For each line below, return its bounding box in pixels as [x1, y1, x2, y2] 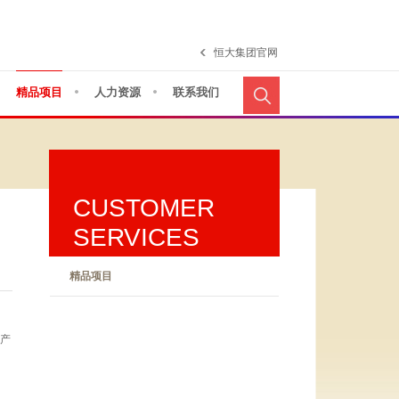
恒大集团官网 [214, 46, 278, 59]
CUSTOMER [73, 194, 215, 222]
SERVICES [73, 224, 199, 251]
